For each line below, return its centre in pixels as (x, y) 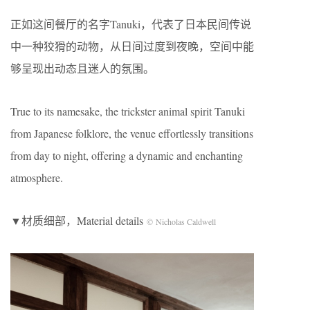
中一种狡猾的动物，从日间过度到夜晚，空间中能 (132, 46)
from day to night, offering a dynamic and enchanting (127, 155)
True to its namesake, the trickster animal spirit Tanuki (128, 111)
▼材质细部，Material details (79, 220)
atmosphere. (37, 177)
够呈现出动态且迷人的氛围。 (82, 68)
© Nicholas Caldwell (181, 221)
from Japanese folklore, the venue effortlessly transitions (132, 133)
